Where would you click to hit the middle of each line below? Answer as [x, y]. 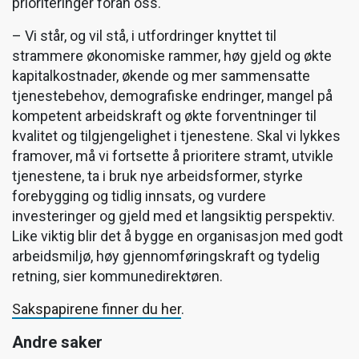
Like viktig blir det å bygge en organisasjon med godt [177, 236]
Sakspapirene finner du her [97, 309]
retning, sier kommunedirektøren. [117, 276]
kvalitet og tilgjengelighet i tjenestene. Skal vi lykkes [176, 135]
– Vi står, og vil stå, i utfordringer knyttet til [144, 35]
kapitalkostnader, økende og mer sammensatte [161, 75]
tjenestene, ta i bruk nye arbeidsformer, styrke [157, 175]
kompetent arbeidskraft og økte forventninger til [164, 115]
